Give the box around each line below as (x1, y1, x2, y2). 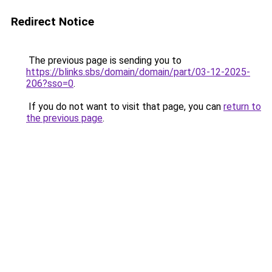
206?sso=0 (26, 78, 73, 89)
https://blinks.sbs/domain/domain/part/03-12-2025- (26, 66, 250, 78)
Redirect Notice (11, 15, 94, 29)
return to (223, 101, 261, 112)
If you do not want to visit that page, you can (26, 101, 223, 112)
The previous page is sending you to (26, 55, 182, 66)
